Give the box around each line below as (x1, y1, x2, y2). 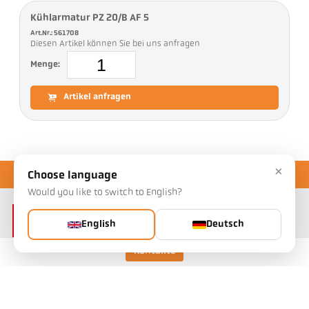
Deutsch (206, 219, 244, 230)
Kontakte (133, 246, 176, 257)
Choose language (28, 170, 117, 181)
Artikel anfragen (63, 93, 132, 102)
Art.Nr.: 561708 (30, 30, 79, 38)
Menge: (30, 60, 61, 69)
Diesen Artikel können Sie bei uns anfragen (30, 40, 201, 49)
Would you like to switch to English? (28, 188, 182, 198)
